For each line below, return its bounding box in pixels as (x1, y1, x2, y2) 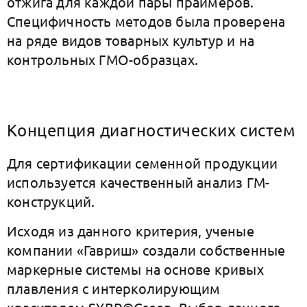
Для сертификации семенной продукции (7, 154, 278, 171)
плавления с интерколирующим (7, 280, 221, 297)
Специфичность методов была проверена (7, 12, 286, 29)
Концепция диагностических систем (7, 120, 296, 140)
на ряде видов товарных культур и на (7, 32, 255, 49)
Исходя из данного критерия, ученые (7, 222, 254, 239)
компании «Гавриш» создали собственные (7, 241, 286, 258)
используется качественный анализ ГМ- (7, 173, 270, 191)
